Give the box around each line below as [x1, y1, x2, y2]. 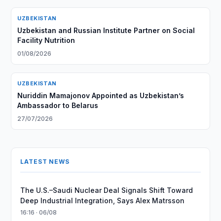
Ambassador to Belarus [17, 101, 99, 110]
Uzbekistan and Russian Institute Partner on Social [17, 26, 195, 35]
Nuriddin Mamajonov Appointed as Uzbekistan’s [17, 91, 184, 100]
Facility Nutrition [17, 36, 75, 44]
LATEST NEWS [20, 158, 70, 165]
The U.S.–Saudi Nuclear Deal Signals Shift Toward [20, 186, 193, 194]
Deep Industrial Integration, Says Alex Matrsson [20, 196, 185, 205]
